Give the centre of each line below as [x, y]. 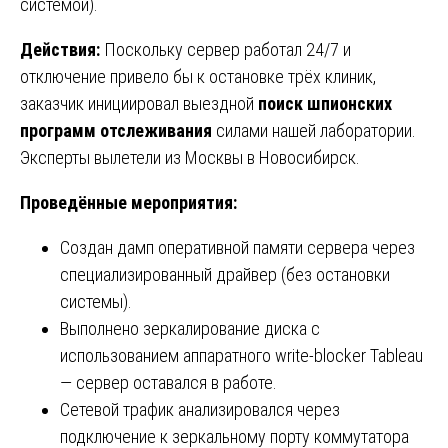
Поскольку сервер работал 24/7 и [227, 49]
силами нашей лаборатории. [314, 130]
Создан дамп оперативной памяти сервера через [237, 247]
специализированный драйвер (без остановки [225, 274]
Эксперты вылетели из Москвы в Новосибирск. [190, 157]
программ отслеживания [116, 130]
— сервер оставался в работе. [168, 382]
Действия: [62, 49]
